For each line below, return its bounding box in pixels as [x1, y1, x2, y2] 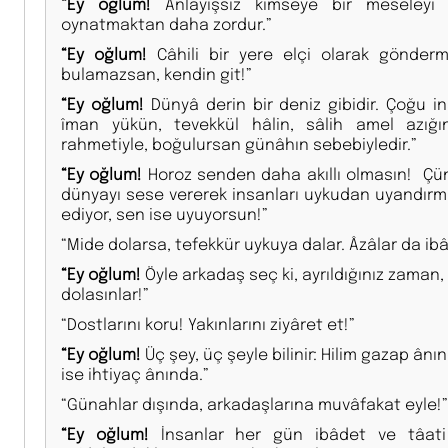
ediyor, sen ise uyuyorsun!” [61, 202, 268, 224]
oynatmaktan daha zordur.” [61, 12, 272, 34]
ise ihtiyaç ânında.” [61, 362, 209, 384]
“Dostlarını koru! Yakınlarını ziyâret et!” [61, 312, 355, 334]
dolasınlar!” [61, 282, 149, 304]
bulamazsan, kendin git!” [61, 62, 252, 84]
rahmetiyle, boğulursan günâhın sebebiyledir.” [61, 132, 417, 154]
